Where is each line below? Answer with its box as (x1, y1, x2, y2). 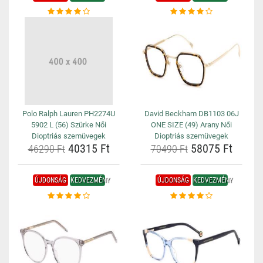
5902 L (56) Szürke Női (31, 120, 106, 129)
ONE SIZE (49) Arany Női (151, 120, 232, 129)
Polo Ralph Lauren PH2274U (22, 109, 115, 118)
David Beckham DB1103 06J (144, 109, 239, 118)
